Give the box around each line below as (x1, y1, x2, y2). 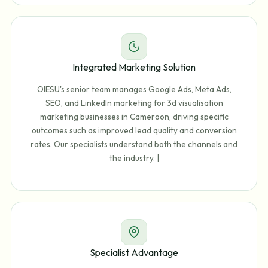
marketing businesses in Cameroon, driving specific (39, 111, 229, 123)
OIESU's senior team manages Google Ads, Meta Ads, (36, 84, 232, 95)
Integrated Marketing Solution (72, 60, 196, 73)
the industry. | (109, 153, 159, 164)
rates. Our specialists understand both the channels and (31, 139, 237, 150)
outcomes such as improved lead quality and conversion (31, 125, 237, 136)
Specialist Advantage (90, 246, 178, 258)
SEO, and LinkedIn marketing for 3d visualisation (45, 98, 223, 109)
